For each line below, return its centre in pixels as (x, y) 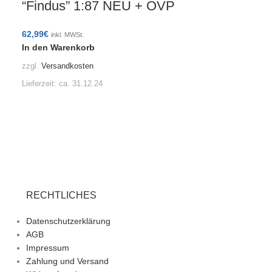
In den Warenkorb (59, 47)
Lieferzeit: (41, 84)
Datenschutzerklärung (68, 221)
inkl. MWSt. (68, 34)
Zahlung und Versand (67, 261)
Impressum (47, 248)
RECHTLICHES (61, 195)
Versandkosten (68, 66)
